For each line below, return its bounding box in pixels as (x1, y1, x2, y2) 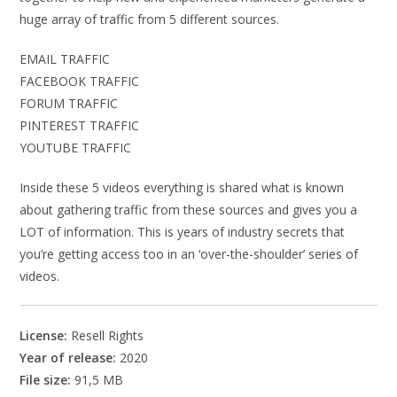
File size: (19, 370, 72, 388)
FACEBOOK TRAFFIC (19, 72, 140, 90)
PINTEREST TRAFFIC (19, 116, 140, 134)
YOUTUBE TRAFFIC (19, 138, 132, 156)
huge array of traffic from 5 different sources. (19, 10, 280, 27)
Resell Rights (71, 326, 144, 344)
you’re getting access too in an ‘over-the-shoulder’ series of (19, 245, 359, 262)
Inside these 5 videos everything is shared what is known (19, 178, 345, 196)
